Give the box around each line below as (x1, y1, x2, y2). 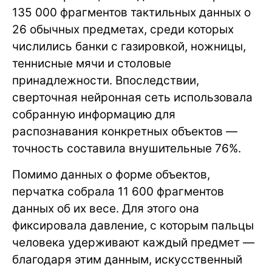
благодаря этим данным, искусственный (12, 252, 242, 267)
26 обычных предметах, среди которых (12, 22, 234, 36)
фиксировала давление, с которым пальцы (12, 218, 254, 233)
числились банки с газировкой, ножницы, (12, 39, 246, 53)
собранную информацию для (12, 107, 175, 121)
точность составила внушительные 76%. (12, 141, 241, 155)
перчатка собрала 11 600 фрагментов (12, 184, 224, 199)
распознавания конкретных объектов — (12, 124, 237, 138)
